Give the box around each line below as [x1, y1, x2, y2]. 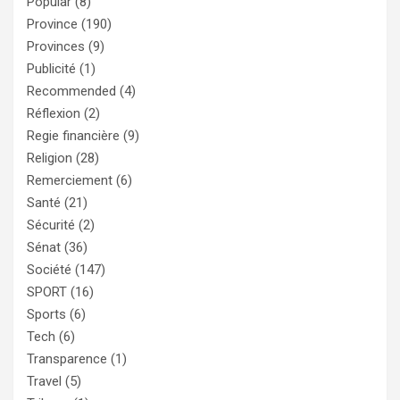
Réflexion [27, 104, 80, 121]
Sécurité [27, 216, 75, 233]
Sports [27, 305, 66, 322]
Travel [27, 372, 62, 389]
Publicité [27, 60, 76, 77]
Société [27, 261, 71, 278]
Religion [27, 149, 72, 166]
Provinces [27, 37, 85, 54]
